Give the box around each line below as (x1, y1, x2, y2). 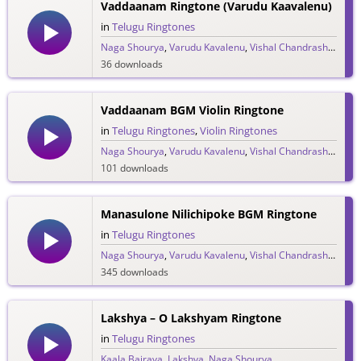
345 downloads (100, 265, 168, 280)
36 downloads (100, 56, 163, 71)
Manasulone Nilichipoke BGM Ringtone (100, 206, 317, 222)
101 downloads (100, 161, 168, 176)
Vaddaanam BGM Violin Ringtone (100, 102, 284, 118)
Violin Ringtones (199, 123, 277, 139)
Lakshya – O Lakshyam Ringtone (100, 310, 281, 326)
